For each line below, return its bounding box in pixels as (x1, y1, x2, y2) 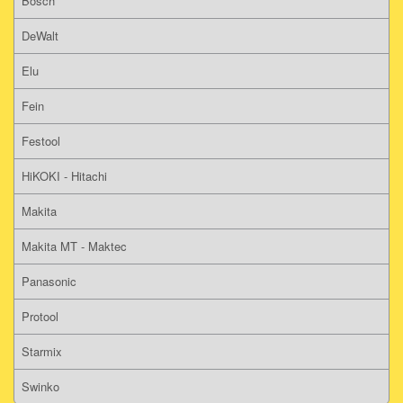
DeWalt (22, 26, 58, 44)
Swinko (22, 377, 59, 395)
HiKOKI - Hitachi (22, 166, 107, 184)
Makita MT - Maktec (22, 237, 127, 255)
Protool (22, 307, 58, 325)
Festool (22, 131, 60, 149)
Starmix (22, 342, 62, 360)
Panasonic (22, 272, 76, 290)
